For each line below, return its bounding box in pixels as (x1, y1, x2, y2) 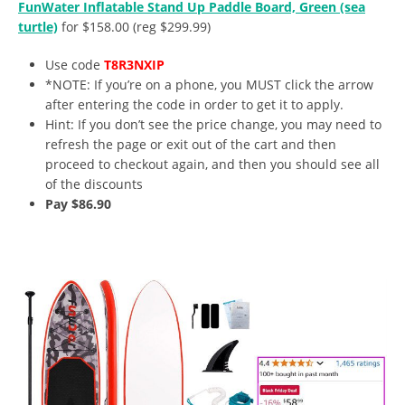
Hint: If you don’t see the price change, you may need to (45, 115, 381, 133)
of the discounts (45, 174, 143, 193)
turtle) (18, 17, 58, 35)
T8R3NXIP (104, 55, 165, 73)
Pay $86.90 (45, 194, 111, 212)
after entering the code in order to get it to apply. (45, 95, 344, 113)
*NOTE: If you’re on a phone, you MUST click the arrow (45, 75, 373, 93)
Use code (45, 55, 104, 73)
